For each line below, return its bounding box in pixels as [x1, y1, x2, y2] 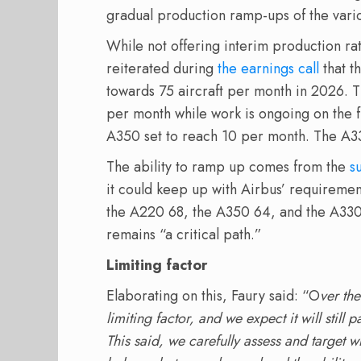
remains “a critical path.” [106, 224, 262, 246]
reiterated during [106, 58, 218, 80]
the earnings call [218, 58, 319, 80]
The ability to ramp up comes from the [106, 156, 350, 178]
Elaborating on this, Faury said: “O [106, 285, 320, 307]
